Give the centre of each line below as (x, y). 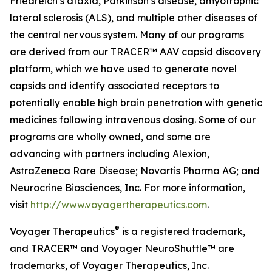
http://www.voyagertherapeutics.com (119, 205)
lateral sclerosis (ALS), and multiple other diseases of (134, 18)
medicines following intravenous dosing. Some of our (133, 120)
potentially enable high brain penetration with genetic (136, 103)
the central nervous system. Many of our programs (127, 35)
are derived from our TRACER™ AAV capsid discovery (135, 52)
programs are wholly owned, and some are (110, 137)
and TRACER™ (44, 248)
